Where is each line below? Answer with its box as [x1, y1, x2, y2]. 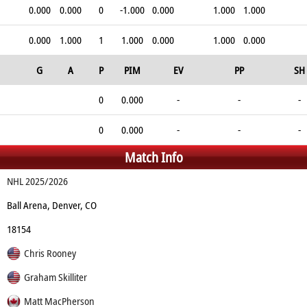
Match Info [124, 148, 183, 167]
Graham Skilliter [23, 270, 87, 284]
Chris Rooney [23, 246, 76, 260]
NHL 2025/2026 [6, 174, 68, 188]
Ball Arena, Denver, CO [6, 198, 97, 212]
